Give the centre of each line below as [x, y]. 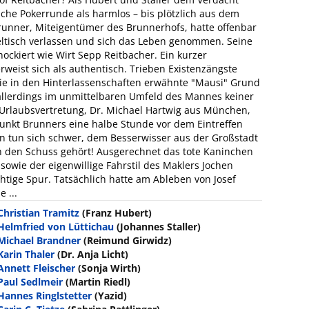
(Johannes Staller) [159, 226]
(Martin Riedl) [98, 281]
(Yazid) [111, 295]
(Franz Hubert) [117, 212]
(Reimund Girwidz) [128, 240]
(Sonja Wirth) [110, 268]
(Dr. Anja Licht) [93, 254]
